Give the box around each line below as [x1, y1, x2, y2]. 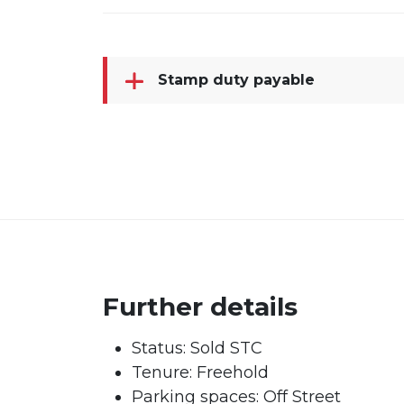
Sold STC [186, 337, 262, 358]
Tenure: [132, 362, 192, 382]
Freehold [192, 362, 269, 382]
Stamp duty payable [158, 71, 315, 89]
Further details [103, 290, 298, 322]
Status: [132, 337, 186, 358]
